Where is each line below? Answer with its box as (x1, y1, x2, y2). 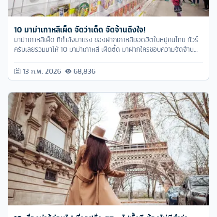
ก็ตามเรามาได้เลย (14, 54, 61, 65)
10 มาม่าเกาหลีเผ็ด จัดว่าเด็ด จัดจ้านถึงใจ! (14, 23, 146, 36)
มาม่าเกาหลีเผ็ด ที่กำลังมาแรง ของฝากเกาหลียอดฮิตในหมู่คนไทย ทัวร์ (14, 34, 198, 46)
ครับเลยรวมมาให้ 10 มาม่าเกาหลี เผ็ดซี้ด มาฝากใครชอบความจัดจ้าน (14, 44, 194, 55)
